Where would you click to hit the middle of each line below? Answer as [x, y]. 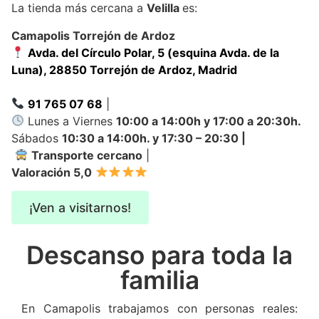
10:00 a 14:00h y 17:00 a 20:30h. [209, 121]
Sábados [37, 138]
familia [159, 280]
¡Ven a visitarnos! [80, 207]
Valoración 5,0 [52, 172]
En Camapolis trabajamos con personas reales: [159, 308]
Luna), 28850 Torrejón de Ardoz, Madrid [124, 69]
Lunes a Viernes [70, 121]
